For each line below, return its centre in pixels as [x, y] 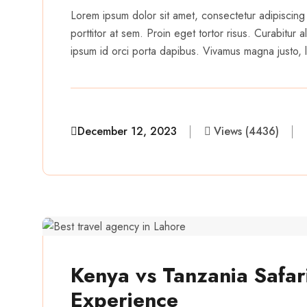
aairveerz [141, 160]
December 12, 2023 [127, 132]
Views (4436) [246, 132]
